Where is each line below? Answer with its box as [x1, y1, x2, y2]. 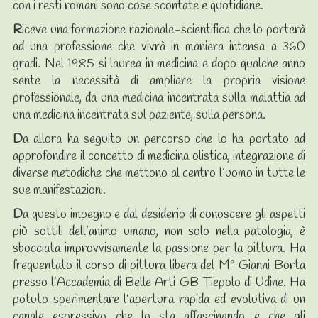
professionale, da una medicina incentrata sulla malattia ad [13, 89, 305, 106]
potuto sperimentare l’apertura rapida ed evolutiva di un [13, 290, 305, 308]
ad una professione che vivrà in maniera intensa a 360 [13, 38, 305, 55]
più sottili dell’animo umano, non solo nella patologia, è [13, 222, 305, 240]
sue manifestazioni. [13, 181, 106, 199]
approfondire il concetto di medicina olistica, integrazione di [13, 147, 305, 165]
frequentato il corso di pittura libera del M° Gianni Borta [13, 256, 305, 274]
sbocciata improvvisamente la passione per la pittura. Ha [13, 239, 305, 257]
